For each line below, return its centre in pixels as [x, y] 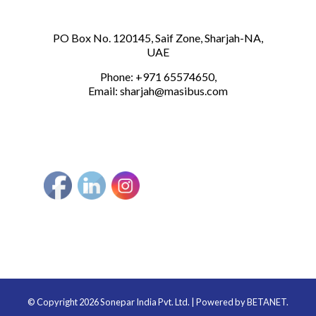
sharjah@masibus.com [174, 91]
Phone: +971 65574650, [158, 77]
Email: [104, 91]
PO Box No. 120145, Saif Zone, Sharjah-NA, [158, 38]
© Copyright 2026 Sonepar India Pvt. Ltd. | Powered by [137, 302]
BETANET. [268, 302]
